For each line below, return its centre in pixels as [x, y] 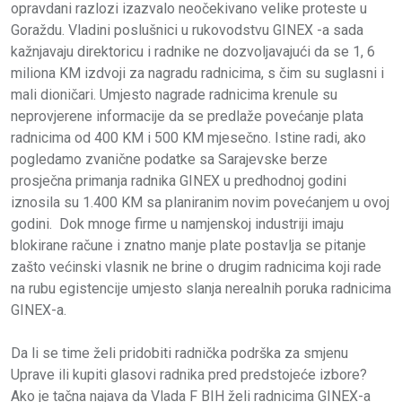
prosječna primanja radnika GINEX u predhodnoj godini [179, 181]
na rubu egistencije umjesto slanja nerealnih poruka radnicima [201, 289]
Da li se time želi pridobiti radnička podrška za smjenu [179, 354]
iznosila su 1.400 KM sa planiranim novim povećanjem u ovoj [200, 203]
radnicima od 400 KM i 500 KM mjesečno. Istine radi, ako [188, 138]
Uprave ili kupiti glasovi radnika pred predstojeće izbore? [189, 375]
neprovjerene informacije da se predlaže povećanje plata [187, 117]
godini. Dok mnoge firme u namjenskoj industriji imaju [177, 224]
